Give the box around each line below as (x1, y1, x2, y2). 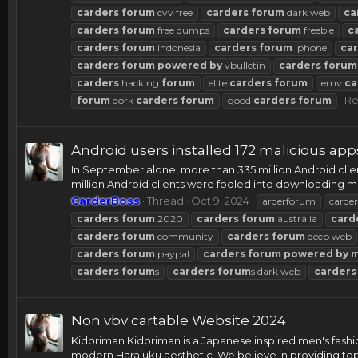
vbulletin (222, 59, 265, 72)
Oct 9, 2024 (191, 194, 249, 208)
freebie (301, 24, 334, 37)
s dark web (251, 265, 300, 278)
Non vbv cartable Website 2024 (71, 312, 286, 329)
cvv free (155, 6, 193, 19)
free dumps (155, 24, 209, 37)
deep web (305, 230, 352, 243)
